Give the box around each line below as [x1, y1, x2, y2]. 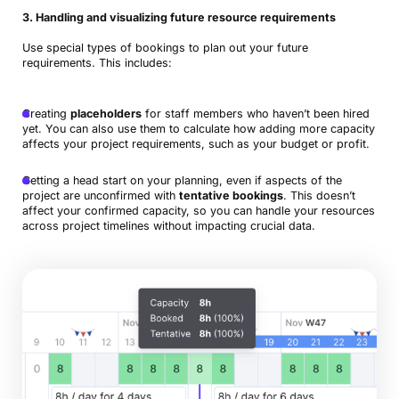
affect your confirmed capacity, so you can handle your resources [21, 204, 375, 218]
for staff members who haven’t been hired [141, 107, 370, 121]
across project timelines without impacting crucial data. [21, 219, 315, 233]
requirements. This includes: [21, 56, 172, 70]
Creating [21, 107, 70, 121]
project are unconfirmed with [21, 189, 179, 203]
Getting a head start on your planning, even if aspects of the [21, 174, 342, 188]
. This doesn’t [282, 189, 355, 203]
